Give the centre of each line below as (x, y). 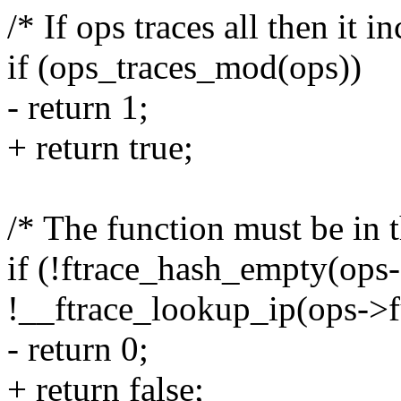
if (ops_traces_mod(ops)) (184, 67)
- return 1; (78, 107)
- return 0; (78, 349)
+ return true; (100, 148)
